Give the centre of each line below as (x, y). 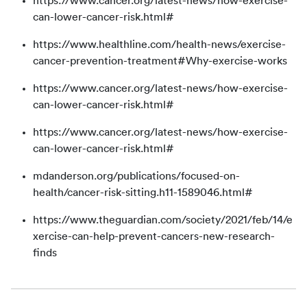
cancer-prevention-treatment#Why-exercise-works (160, 61)
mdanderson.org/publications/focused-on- (136, 176)
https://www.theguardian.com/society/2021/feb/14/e (163, 220)
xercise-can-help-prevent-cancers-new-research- (154, 236)
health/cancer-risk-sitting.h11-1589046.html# (143, 193)
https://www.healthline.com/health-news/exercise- (159, 45)
